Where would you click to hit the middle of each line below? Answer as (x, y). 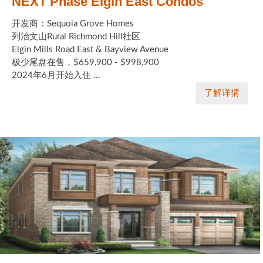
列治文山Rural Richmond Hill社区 (76, 37)
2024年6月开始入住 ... (56, 76)
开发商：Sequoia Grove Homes (73, 24)
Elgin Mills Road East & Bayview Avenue (90, 50)
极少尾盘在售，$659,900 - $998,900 (85, 63)
